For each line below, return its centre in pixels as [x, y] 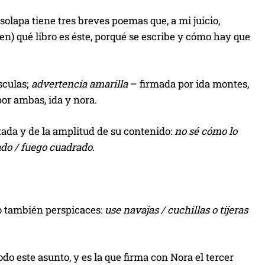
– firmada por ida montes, [188, 83]
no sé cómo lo [206, 131]
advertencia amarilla [80, 83]
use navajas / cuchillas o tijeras [176, 209]
